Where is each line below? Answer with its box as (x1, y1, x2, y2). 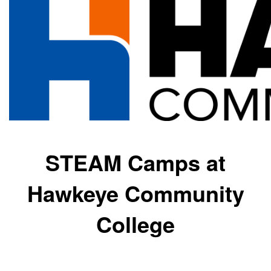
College (96, 208, 175, 240)
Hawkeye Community (27, 177, 244, 209)
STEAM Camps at (45, 146, 226, 178)
